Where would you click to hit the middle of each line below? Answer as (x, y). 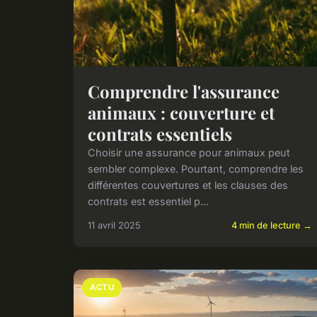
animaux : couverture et (181, 112)
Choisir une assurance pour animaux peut (189, 152)
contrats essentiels (160, 133)
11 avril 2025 (114, 225)
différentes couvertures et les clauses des (188, 185)
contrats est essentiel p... (148, 201)
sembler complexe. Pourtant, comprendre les (196, 168)
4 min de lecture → (272, 225)
